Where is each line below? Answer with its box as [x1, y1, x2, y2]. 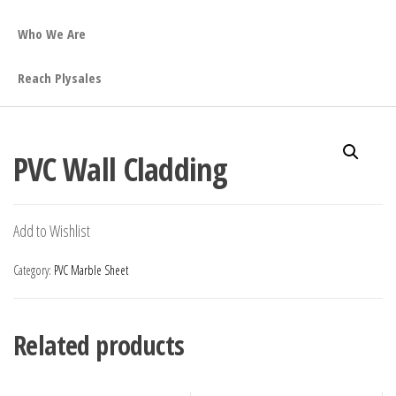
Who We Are [18, 24, 86, 42]
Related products [13, 327, 185, 363]
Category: [13, 262, 54, 278]
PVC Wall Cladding [13, 148, 228, 191]
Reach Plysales [18, 68, 102, 87]
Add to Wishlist [13, 220, 90, 241]
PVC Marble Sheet [54, 262, 128, 278]
